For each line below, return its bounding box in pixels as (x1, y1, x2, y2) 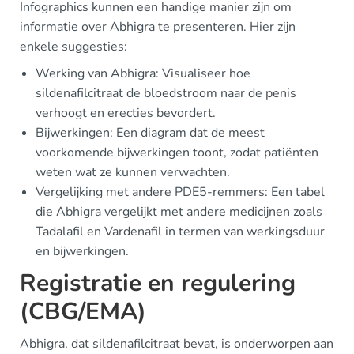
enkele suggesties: (20, 38, 127, 55)
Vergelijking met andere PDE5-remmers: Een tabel (36, 183, 325, 201)
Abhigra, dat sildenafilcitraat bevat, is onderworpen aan (20, 335, 333, 352)
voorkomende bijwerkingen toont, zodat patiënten (36, 144, 318, 161)
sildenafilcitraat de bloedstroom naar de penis (36, 85, 296, 102)
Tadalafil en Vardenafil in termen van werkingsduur (36, 223, 325, 240)
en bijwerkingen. (36, 243, 129, 260)
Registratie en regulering (20, 267, 296, 299)
